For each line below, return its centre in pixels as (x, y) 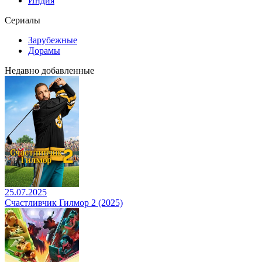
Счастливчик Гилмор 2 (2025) (64, 203)
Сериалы (23, 20)
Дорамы (44, 51)
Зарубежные (53, 40)
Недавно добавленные (49, 70)
